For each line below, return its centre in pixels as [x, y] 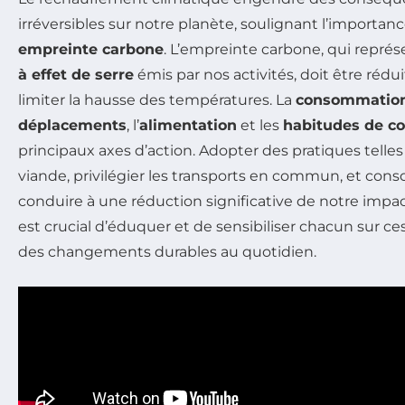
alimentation [188, 126]
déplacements [72, 126]
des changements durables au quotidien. [167, 252]
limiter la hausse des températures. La [157, 100]
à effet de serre [76, 75]
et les [260, 126]
